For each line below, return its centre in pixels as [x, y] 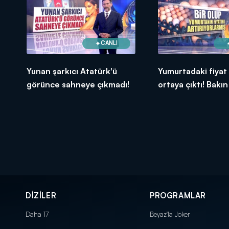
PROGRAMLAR [178, 195]
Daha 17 [37, 214]
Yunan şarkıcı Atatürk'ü [72, 71]
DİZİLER [41, 195]
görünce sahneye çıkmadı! [78, 84]
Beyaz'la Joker [170, 214]
